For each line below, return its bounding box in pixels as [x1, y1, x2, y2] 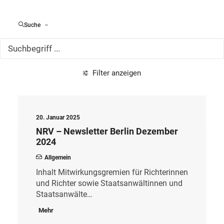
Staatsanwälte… [36, 189, 92, 199]
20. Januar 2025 [36, 114, 80, 121]
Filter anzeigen [92, 68, 141, 77]
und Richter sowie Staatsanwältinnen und [36, 178, 182, 188]
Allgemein [44, 154, 71, 161]
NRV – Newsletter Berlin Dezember [36, 126, 178, 136]
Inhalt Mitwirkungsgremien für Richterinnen [36, 167, 188, 177]
